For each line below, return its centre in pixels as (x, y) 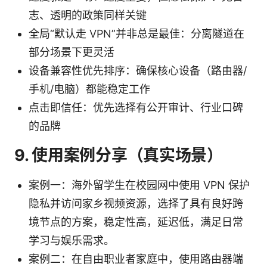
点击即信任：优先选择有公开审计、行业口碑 (136, 107)
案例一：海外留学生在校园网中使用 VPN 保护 (139, 185)
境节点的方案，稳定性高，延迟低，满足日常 (136, 222)
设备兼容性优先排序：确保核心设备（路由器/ (138, 70)
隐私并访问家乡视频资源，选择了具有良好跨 (136, 203)
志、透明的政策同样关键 (88, 15)
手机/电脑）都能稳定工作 (89, 89)
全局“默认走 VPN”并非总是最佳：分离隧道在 (136, 33)
